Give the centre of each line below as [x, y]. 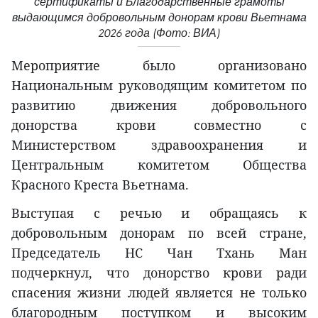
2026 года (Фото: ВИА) [159, 33]
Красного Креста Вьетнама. [100, 185]
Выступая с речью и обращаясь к [159, 213]
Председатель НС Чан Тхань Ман [159, 253]
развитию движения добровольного [159, 105]
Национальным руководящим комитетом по [159, 86]
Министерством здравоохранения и [159, 145]
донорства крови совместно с [159, 125]
